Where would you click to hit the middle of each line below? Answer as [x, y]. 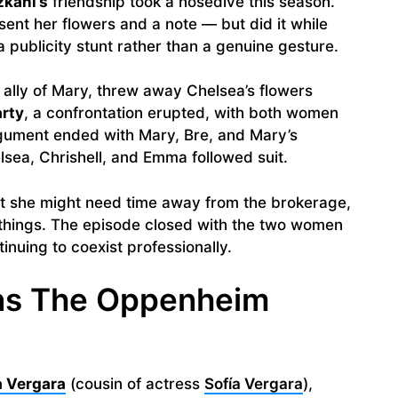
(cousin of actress [135, 384]
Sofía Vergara [254, 384]
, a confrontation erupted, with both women [181, 113]
